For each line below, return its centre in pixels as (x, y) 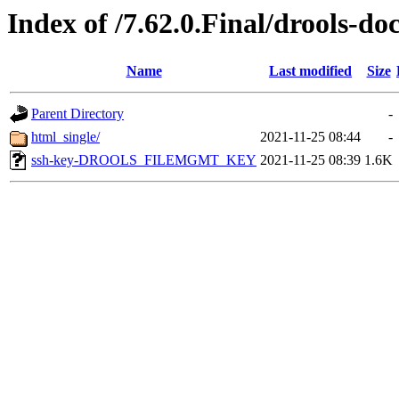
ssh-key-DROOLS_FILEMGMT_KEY (144, 160)
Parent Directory (77, 114)
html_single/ (65, 137)
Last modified (310, 71)
